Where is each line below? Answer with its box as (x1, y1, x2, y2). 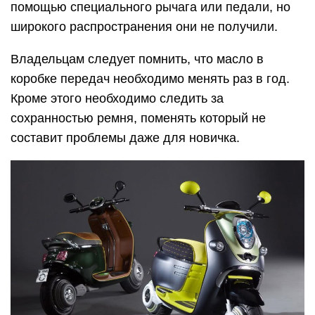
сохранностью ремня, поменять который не (11, 111, 266, 126)
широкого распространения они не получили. (11, 20, 278, 34)
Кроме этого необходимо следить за (11, 91, 224, 106)
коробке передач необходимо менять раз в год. (11, 72, 290, 86)
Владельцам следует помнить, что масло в (11, 52, 264, 67)
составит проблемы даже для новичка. (11, 131, 240, 146)
